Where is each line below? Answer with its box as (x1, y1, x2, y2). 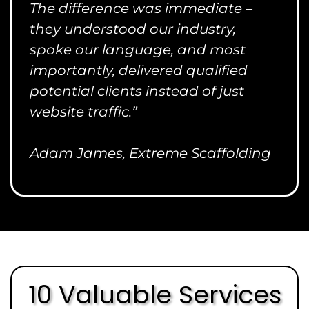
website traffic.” (30, 103, 137, 120)
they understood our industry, (30, 21, 236, 37)
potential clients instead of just (30, 83, 244, 99)
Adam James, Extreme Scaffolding (30, 145, 271, 161)
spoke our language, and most (30, 41, 246, 58)
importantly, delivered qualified (30, 62, 248, 79)
